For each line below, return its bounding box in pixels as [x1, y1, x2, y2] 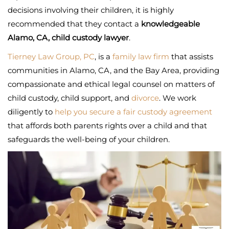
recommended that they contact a [8, 19, 141, 29]
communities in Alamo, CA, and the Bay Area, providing [8, 65, 219, 76]
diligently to [8, 107, 55, 117]
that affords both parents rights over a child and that [8, 121, 207, 131]
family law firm [112, 52, 169, 62]
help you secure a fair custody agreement [55, 107, 212, 117]
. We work [159, 93, 196, 103]
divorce [131, 93, 159, 103]
